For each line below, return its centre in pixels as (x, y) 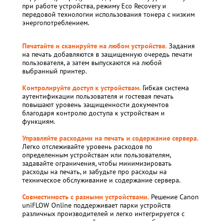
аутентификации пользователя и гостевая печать (98, 96)
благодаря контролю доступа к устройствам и (93, 113)
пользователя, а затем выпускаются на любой (92, 63)
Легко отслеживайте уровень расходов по (87, 147)
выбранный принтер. (55, 71)
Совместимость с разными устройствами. (86, 197)
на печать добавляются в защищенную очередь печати (107, 54)
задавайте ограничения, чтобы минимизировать (97, 163)
